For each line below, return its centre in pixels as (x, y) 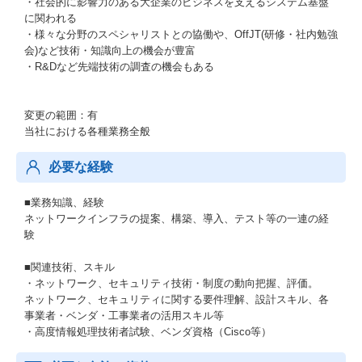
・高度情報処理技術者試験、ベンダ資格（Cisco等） (148, 332)
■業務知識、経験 (64, 202)
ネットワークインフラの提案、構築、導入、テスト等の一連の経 (177, 219)
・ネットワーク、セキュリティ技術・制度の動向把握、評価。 (171, 283)
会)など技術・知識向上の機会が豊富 (110, 51)
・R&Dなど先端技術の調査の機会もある (119, 67)
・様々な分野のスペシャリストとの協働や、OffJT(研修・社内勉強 (181, 34)
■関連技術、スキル (69, 267)
